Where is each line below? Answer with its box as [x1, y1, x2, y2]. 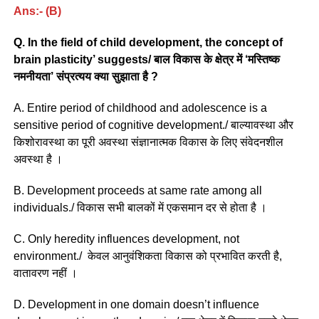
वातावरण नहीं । [13, 266, 80, 279]
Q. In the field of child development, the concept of [13, 36, 283, 48]
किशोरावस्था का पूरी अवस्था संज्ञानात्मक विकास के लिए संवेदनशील [13, 135, 283, 148]
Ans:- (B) [13, 4, 61, 17]
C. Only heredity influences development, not [13, 232, 239, 245]
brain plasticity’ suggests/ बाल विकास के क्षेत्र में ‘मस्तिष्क [13, 53, 280, 66]
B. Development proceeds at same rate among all [13, 184, 262, 197]
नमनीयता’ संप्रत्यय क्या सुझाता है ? [13, 70, 158, 83]
